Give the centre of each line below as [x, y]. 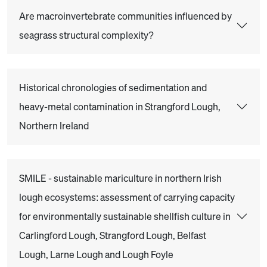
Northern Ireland [54, 126]
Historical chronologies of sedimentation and [113, 88]
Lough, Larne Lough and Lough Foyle [96, 254]
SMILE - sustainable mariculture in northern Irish [120, 178]
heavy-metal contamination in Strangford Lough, [120, 107]
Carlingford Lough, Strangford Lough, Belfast [113, 235]
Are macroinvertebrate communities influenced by [125, 16]
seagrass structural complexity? [86, 35]
